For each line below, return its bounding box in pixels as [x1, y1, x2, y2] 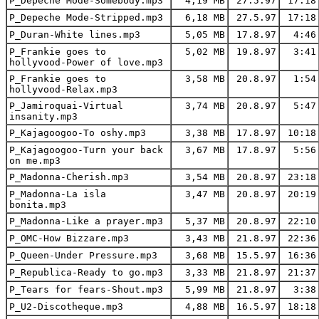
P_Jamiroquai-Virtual [9, 100, 123, 111]
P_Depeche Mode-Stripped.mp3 [9, 11, 163, 23]
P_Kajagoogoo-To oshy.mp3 [9, 127, 146, 138]
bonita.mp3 [9, 199, 66, 210]
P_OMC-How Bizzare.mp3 [9, 232, 129, 244]
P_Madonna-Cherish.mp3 [9, 171, 129, 182]
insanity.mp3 [9, 110, 78, 122]
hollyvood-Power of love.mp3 [9, 56, 163, 68]
